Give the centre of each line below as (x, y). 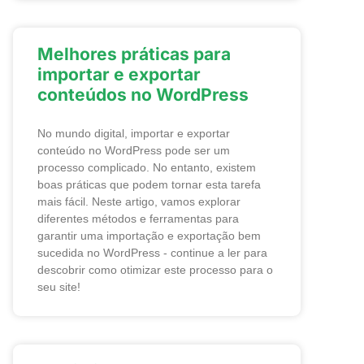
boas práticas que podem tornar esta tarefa (149, 184)
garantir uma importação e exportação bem (149, 236)
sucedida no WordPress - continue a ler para (152, 253)
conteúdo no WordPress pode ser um (134, 150)
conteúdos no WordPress (143, 95)
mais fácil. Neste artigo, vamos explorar (139, 201)
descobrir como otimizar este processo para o (155, 270)
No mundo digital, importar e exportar (134, 133)
